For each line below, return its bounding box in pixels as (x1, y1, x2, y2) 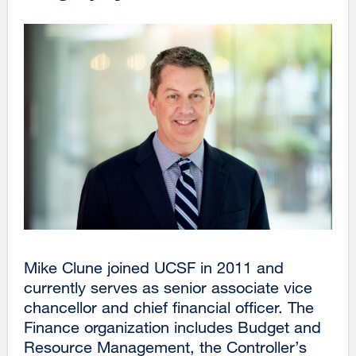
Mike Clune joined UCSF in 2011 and (24, 257, 284, 277)
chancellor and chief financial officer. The (24, 297, 314, 316)
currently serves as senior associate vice (24, 277, 312, 296)
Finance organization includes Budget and (24, 317, 321, 336)
